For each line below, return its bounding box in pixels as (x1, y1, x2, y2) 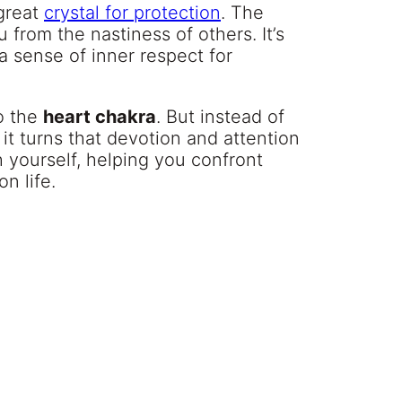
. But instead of (156, 106, 284, 128)
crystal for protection (44, 2, 221, 24)
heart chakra (43, 106, 156, 128)
